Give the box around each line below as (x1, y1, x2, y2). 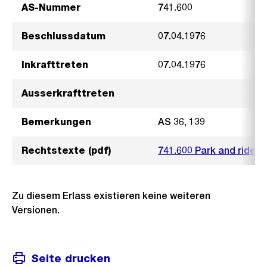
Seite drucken (31, 252, 110, 265)
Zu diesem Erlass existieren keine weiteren (12, 190, 210, 201)
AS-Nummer (21, 2, 80, 13)
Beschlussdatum (21, 30, 105, 42)
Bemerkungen (21, 116, 91, 128)
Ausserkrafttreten (21, 88, 114, 99)
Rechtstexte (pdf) (21, 145, 111, 156)
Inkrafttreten (21, 59, 88, 70)
